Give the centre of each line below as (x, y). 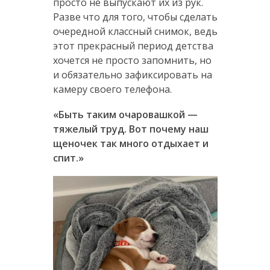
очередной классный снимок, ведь (135, 32)
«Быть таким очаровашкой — (125, 115)
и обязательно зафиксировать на (132, 75)
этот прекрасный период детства (133, 46)
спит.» (68, 158)
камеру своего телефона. (112, 89)
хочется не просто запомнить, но (132, 61)
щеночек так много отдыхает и (130, 144)
